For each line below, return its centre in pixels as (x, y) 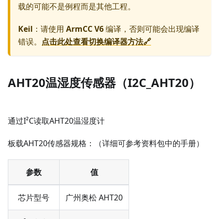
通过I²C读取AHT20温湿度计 (56, 121)
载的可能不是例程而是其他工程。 (77, 7)
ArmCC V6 (85, 29)
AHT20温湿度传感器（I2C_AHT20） (104, 83)
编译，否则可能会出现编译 (152, 29)
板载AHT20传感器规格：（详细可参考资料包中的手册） (106, 143)
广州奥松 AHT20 (94, 198)
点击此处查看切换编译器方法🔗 (96, 42)
